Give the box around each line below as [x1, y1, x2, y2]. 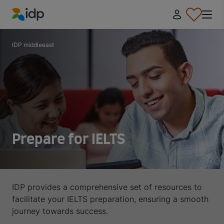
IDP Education [11, 21, 65, 32]
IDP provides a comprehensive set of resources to [12, 182, 202, 192]
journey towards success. [12, 206, 108, 216]
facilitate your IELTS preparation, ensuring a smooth [12, 194, 208, 204]
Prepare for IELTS [12, 133, 125, 147]
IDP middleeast [12, 41, 54, 48]
